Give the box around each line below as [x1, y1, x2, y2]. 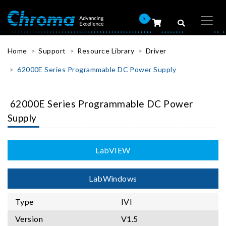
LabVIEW [95, 145, 131, 155]
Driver [145, 46, 166, 55]
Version [15, 213, 43, 223]
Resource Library [77, 46, 135, 55]
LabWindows [89, 173, 137, 183]
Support [38, 46, 66, 55]
